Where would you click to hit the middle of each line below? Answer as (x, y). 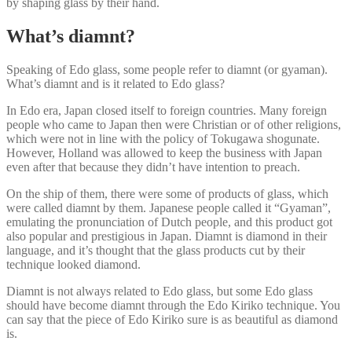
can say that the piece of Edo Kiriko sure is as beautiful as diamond (172, 320)
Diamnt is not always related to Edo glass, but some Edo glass (159, 291)
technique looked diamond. (73, 265)
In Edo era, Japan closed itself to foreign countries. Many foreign (167, 111)
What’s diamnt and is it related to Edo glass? (115, 84)
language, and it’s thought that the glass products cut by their (156, 251)
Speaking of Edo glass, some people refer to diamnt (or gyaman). (167, 70)
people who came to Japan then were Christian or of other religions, (174, 125)
